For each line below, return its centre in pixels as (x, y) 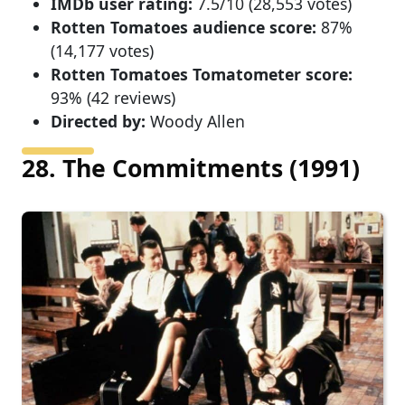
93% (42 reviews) (113, 97)
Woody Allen (195, 121)
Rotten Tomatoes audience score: (184, 27)
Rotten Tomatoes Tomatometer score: (202, 74)
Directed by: (98, 121)
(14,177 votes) (102, 50)
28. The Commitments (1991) (191, 168)
